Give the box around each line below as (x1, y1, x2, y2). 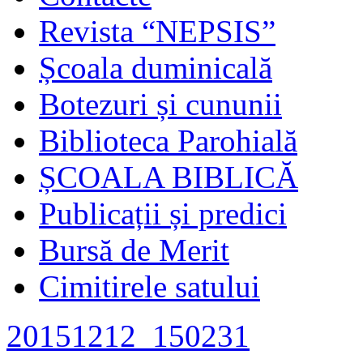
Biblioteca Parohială (39, 122, 297, 158)
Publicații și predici (39, 195, 287, 231)
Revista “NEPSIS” (39, 13, 275, 49)
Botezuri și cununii (39, 86, 282, 122)
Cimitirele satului (39, 268, 260, 304)
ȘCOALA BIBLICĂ (39, 159, 298, 194)
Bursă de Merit (39, 232, 229, 267)
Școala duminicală (39, 49, 272, 85)
